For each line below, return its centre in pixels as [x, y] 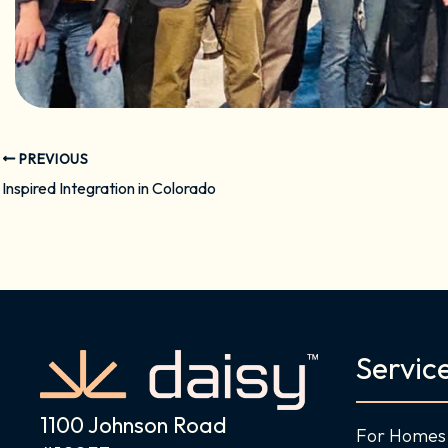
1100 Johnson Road [133, 425]
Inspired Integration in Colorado [109, 187]
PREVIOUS [52, 158]
